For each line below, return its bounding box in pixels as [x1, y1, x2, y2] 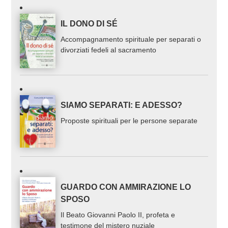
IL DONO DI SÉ [61, 19, 118, 28]
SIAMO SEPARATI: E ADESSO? [61, 101, 183, 110]
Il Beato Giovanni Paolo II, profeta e [61, 210, 176, 219]
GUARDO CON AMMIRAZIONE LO [61, 182, 191, 191]
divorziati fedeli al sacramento [61, 46, 157, 54]
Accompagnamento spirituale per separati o [61, 35, 202, 44]
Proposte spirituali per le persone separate [61, 117, 198, 125]
